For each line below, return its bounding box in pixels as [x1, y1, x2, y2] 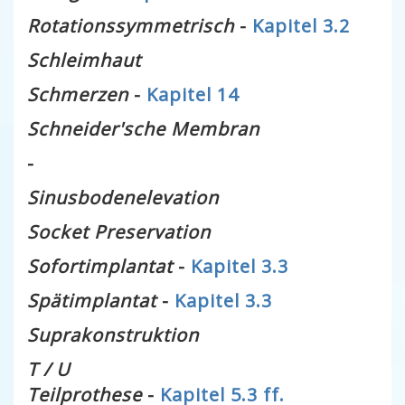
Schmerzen [27, 82, 128, 107]
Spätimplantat [27, 288, 156, 313]
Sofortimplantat [27, 254, 173, 278]
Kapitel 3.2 [252, 14, 350, 38]
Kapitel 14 [146, 82, 239, 107]
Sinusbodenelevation [27, 185, 219, 210]
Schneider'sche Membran [27, 117, 259, 141]
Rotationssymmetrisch [27, 14, 240, 38]
